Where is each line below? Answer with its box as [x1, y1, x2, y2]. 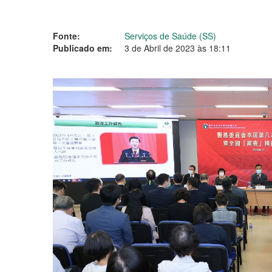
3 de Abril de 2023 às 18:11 [124, 42, 231, 54]
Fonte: [53, 30, 80, 42]
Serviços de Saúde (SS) [124, 30, 216, 42]
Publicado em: [53, 42, 112, 54]
